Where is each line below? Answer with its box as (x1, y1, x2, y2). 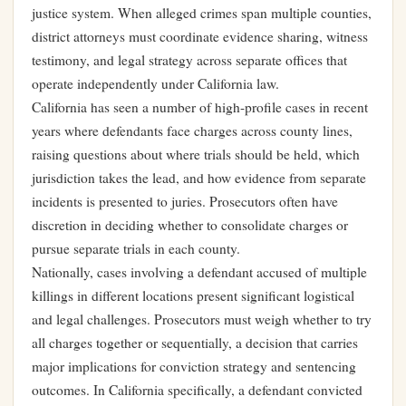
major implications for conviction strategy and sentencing (32, 357, 356, 376)
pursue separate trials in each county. (32, 239, 240, 258)
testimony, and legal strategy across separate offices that (32, 51, 347, 70)
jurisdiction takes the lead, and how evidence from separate (32, 169, 366, 188)
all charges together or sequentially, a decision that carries (32, 333, 358, 353)
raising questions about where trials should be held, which (32, 145, 360, 164)
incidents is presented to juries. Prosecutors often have (32, 192, 338, 211)
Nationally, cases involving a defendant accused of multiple (32, 263, 367, 282)
